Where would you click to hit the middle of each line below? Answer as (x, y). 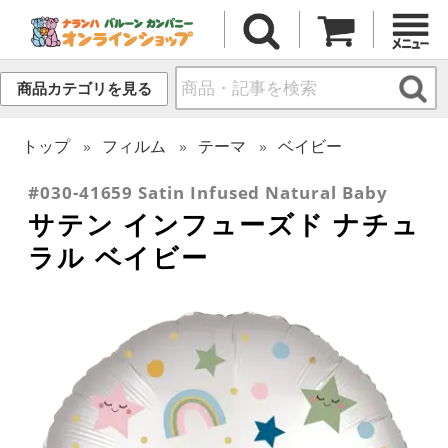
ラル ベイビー (119, 256)
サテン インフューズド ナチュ (224, 223)
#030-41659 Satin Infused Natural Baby (208, 192)
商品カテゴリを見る (84, 89)
